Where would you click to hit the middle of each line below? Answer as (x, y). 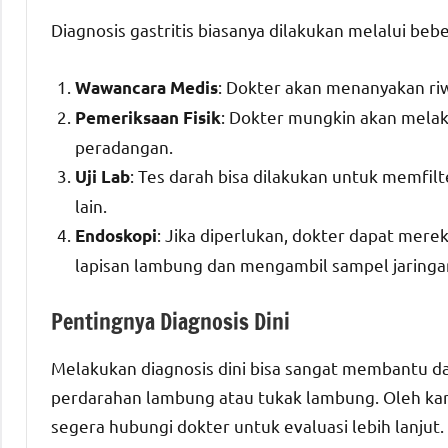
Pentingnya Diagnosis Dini (170, 321)
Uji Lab (102, 176)
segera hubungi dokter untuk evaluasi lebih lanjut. (247, 426)
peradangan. (124, 146)
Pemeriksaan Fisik (148, 117)
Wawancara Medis (146, 87)
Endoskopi (116, 235)
